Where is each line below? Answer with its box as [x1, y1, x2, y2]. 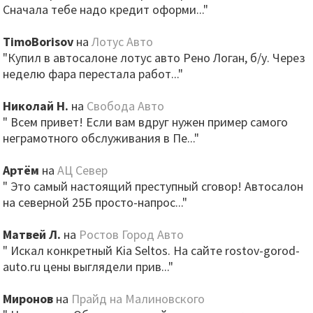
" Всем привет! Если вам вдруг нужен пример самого [3, 114, 289, 130]
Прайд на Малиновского [71, 291, 205, 307]
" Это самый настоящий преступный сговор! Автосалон [3, 178, 304, 194]
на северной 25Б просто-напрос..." [3, 194, 188, 210]
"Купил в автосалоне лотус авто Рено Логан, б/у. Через [3, 50, 306, 66]
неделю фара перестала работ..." [3, 66, 184, 82]
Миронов [3, 291, 54, 307]
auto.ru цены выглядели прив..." [3, 259, 174, 275]
